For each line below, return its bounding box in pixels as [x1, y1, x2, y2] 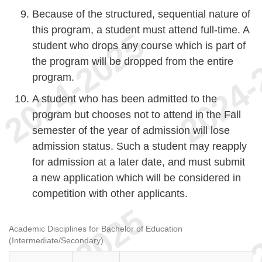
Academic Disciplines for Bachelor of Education [9, 224, 182, 233]
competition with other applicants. [32, 188, 188, 199]
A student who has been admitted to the [32, 93, 217, 105]
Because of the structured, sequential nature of [32, 8, 250, 20]
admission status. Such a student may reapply [32, 140, 247, 152]
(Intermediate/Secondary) [9, 236, 104, 245]
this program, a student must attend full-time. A [32, 24, 249, 36]
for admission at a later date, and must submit [32, 156, 245, 168]
